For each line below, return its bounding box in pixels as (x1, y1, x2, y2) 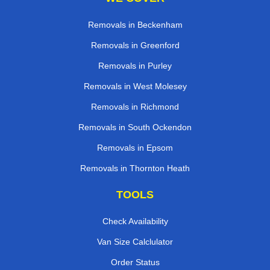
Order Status (110, 257, 160, 268)
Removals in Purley (98, 61, 172, 71)
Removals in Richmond (91, 102, 179, 112)
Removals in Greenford (90, 40, 180, 51)
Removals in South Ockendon (78, 122, 192, 133)
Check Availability (102, 216, 168, 227)
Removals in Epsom (97, 143, 173, 153)
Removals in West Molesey (83, 81, 187, 92)
